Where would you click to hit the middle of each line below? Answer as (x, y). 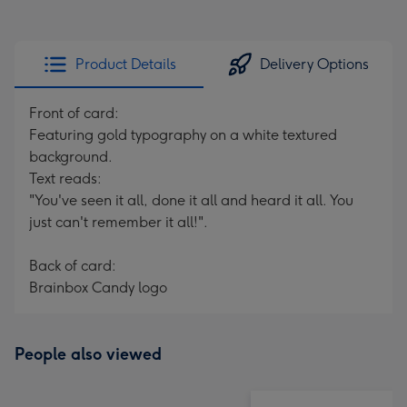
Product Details (125, 64)
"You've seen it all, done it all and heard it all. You (191, 200)
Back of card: (73, 266)
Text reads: (65, 179)
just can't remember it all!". (119, 222)
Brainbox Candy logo (98, 288)
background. (71, 157)
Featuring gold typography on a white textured (183, 135)
